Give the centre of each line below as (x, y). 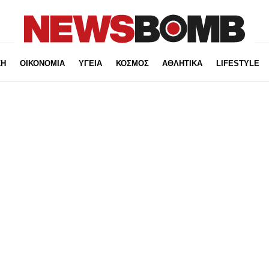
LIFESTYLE (238, 63)
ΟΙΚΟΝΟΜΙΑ (42, 63)
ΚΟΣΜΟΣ (132, 63)
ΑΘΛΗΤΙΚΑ (183, 63)
